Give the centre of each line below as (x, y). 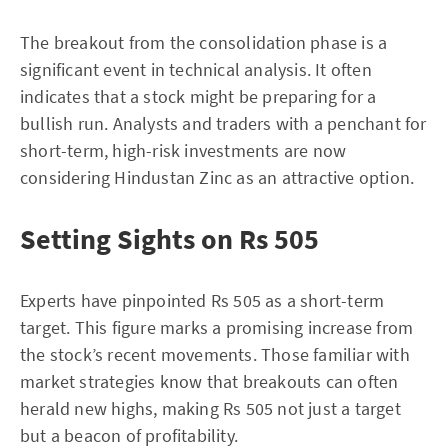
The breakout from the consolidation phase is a (204, 42)
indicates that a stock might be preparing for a (198, 96)
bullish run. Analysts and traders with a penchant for (223, 123)
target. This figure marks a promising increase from (217, 327)
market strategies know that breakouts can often (209, 381)
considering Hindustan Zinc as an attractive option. (217, 177)
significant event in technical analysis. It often (196, 69)
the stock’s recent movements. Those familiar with (215, 354)
